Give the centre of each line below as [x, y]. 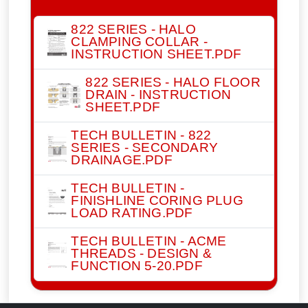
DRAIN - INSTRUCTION [158, 94]
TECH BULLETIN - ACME [149, 240]
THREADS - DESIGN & [141, 253]
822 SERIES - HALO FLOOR [173, 81]
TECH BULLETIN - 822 [141, 134]
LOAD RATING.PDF [132, 212]
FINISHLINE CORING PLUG [157, 200]
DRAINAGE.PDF [122, 159]
